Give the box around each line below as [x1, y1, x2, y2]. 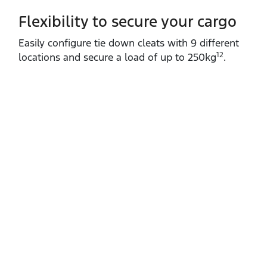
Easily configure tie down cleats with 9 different [18, 36, 239, 49]
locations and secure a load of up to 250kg [18, 50, 216, 64]
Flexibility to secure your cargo [18, 11, 237, 31]
